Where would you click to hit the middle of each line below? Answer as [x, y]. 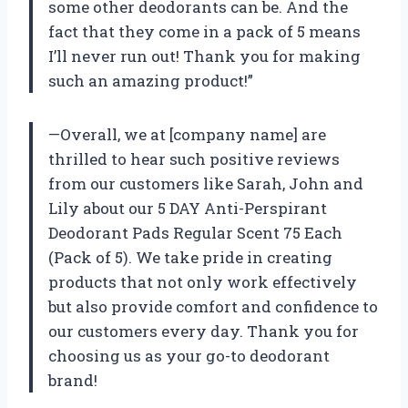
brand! [73, 381]
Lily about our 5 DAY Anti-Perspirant [188, 209]
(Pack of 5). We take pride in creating [190, 258]
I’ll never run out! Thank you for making [204, 56]
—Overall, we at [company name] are [187, 135]
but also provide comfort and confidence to [213, 307]
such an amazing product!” [151, 81]
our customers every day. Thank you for [204, 331]
